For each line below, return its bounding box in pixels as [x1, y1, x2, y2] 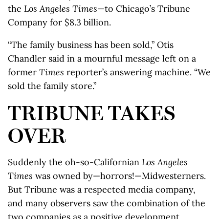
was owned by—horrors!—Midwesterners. [33, 170, 206, 181]
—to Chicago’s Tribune [97, 3, 190, 14]
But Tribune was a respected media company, [8, 184, 196, 195]
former [8, 66, 39, 78]
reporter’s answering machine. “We [64, 66, 211, 78]
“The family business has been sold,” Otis [8, 39, 174, 50]
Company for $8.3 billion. [8, 17, 111, 28]
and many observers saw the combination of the [8, 197, 205, 209]
